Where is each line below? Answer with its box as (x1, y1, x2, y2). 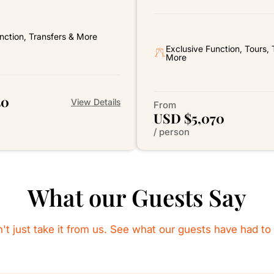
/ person (153, 126, 190, 138)
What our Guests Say (27, 182, 246, 213)
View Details (70, 96, 120, 107)
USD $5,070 (153, 109, 224, 127)
